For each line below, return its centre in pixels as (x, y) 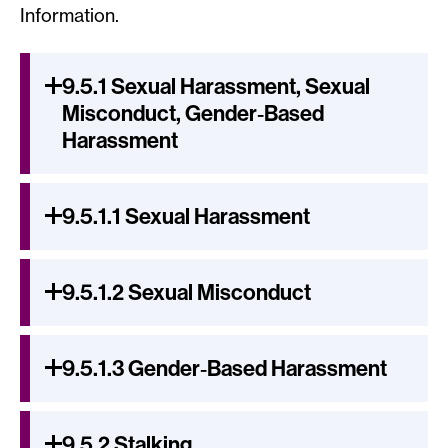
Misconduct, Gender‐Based (193, 113)
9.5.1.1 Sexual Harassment (186, 216)
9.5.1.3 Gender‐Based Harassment (224, 368)
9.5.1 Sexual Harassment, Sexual (216, 86)
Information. (69, 15)
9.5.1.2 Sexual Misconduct (186, 292)
